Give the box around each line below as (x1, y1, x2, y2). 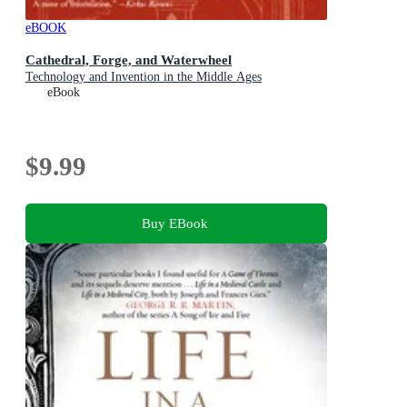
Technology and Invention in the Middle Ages (25, 69, 262, 84)
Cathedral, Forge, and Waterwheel (25, 51, 232, 67)
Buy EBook (141, 215, 208, 232)
